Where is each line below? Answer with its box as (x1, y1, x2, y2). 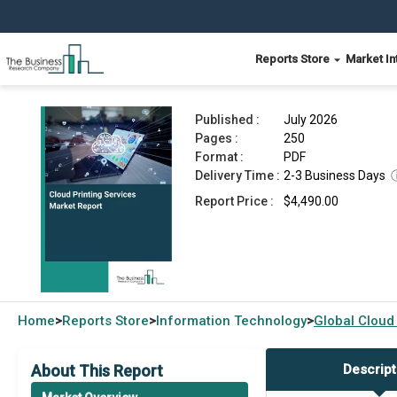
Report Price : (195, 194, 274, 208)
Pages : (195, 131, 238, 145)
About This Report (31, 362, 163, 380)
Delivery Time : (195, 168, 280, 183)
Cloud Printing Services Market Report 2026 (82, 52, 365, 70)
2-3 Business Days (284, 168, 385, 183)
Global (314, 313, 358, 329)
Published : (195, 113, 260, 127)
